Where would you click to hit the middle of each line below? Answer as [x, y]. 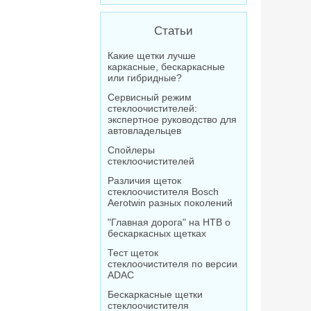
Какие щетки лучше [152, 56]
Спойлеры [131, 150]
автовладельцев [144, 131]
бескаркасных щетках [157, 233]
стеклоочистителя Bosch [163, 192]
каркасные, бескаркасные [166, 67]
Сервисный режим [150, 97]
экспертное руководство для [172, 119]
